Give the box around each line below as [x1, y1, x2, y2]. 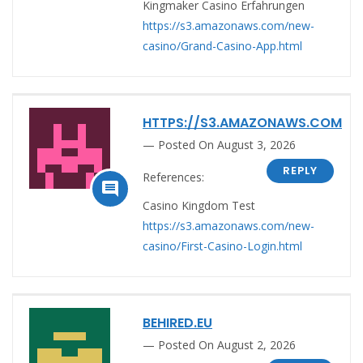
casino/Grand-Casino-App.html [143, 37, 302, 53]
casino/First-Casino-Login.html [143, 237, 302, 254]
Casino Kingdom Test [143, 197, 255, 213]
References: [143, 169, 204, 185]
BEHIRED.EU [143, 313, 212, 332]
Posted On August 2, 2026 [158, 336, 296, 352]
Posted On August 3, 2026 [158, 136, 296, 152]
